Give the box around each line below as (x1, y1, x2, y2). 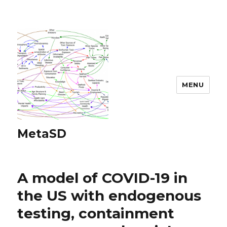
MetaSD (17, 127, 67, 141)
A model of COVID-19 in (17, 169, 188, 186)
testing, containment (17, 205, 175, 222)
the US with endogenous (17, 187, 202, 204)
